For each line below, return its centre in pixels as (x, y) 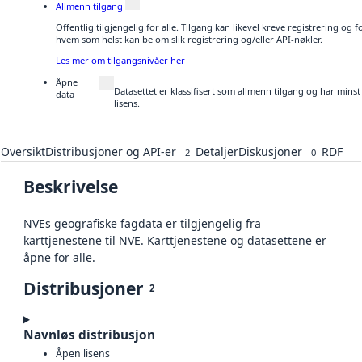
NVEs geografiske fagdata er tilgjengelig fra (142, 224)
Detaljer (217, 152)
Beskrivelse (71, 187)
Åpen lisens (83, 353)
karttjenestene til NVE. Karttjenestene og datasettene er (175, 241)
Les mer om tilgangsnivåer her (120, 61)
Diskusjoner (270, 152)
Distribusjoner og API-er (111, 152)
